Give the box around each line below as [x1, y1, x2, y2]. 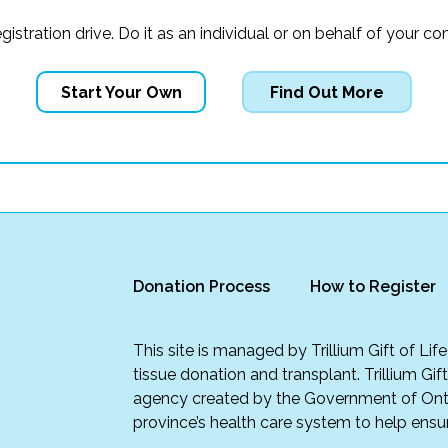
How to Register [310, 277, 436, 296]
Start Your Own [60, 82, 182, 102]
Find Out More [270, 82, 384, 102]
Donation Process [133, 277, 270, 296]
